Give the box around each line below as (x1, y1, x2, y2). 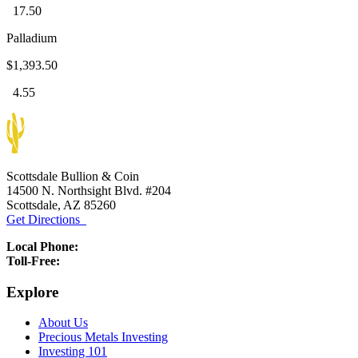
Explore (6, 283, 58, 300)
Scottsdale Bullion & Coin (6, 169, 139, 183)
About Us (38, 316, 88, 330)
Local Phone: (6, 239, 78, 253)
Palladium (6, 30, 57, 45)
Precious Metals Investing (38, 330, 168, 344)
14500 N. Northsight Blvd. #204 (6, 183, 171, 197)
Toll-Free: (6, 253, 60, 268)
